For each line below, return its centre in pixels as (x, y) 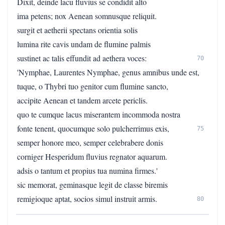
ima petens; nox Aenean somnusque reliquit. (87, 16)
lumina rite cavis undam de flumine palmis (84, 44)
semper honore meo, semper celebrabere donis (90, 142)
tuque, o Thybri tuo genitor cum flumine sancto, (93, 86)
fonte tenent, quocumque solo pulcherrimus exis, (93, 128)
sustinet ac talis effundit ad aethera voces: (82, 58)
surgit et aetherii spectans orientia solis (77, 30)
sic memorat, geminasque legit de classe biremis (92, 185)
